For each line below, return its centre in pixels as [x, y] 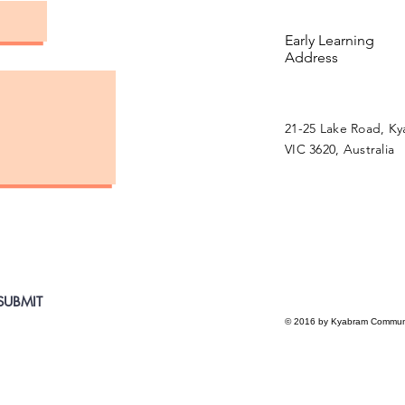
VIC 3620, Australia [340, 149]
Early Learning [330, 40]
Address [311, 57]
